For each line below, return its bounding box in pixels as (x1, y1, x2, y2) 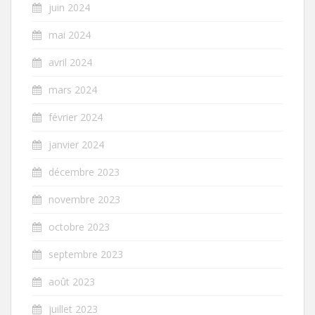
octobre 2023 (49, 219, 110, 233)
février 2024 (49, 110, 103, 124)
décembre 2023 (49, 165, 120, 179)
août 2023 (49, 274, 95, 288)
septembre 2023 (49, 247, 123, 261)
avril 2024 (49, 55, 92, 69)
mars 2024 (49, 82, 97, 96)
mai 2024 (49, 27, 91, 41)
